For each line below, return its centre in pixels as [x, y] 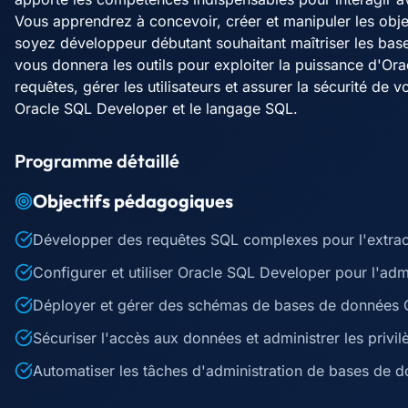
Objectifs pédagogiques [133, 201]
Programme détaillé [97, 161]
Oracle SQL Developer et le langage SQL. [156, 108]
